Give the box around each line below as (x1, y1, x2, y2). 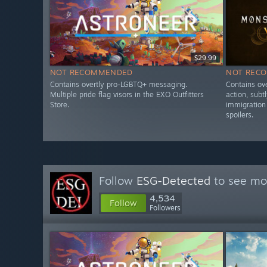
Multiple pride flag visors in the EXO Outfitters (50, 90, 204, 100)
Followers (150, 203, 181, 212)
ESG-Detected (136, 173, 210, 188)
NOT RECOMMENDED (50, 67, 133, 77)
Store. (50, 100, 69, 110)
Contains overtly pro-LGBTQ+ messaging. (50, 80, 187, 89)
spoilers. (226, 110, 254, 120)
